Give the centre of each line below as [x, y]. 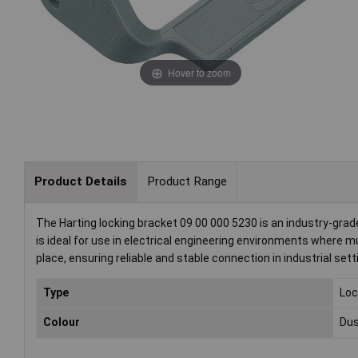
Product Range [187, 182]
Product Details [80, 182]
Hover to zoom [199, 72]
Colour [62, 322]
